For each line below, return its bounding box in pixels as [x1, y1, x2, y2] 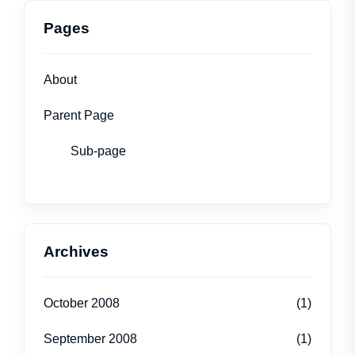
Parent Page [44, 109, 114, 122]
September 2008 [44, 332, 137, 345]
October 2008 [44, 296, 120, 310]
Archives [44, 243, 109, 260]
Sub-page [71, 144, 126, 158]
